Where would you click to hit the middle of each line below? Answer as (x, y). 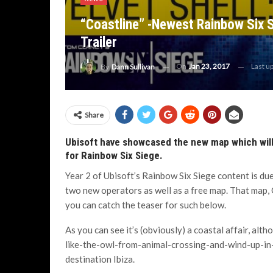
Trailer (99, 43)
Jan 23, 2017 (209, 66)
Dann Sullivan (133, 67)
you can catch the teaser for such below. (146, 205)
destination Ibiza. (100, 259)
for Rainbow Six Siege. (114, 155)
